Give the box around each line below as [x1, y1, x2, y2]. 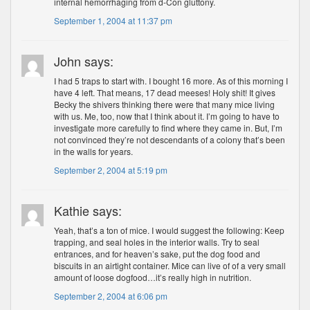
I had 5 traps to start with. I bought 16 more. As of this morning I [54, 75, 289, 86]
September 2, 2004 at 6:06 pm [54, 290, 168, 302]
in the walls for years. [54, 145, 134, 157]
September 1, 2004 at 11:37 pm [54, 15, 173, 26]
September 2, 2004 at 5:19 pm [54, 164, 168, 176]
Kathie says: [54, 201, 122, 219]
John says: [54, 52, 114, 70]
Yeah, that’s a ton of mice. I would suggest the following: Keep [54, 224, 285, 236]
